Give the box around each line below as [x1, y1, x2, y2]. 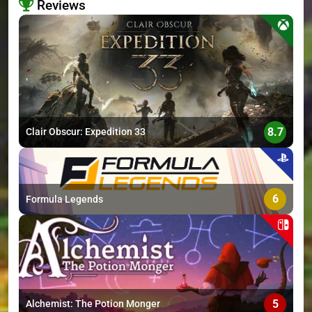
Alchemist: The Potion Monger [26, 298, 160, 310]
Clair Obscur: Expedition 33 [26, 126, 146, 138]
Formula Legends [26, 193, 103, 205]
